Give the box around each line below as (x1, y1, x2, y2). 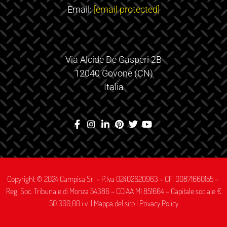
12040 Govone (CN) (74, 67, 153, 79)
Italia (103, 81, 124, 92)
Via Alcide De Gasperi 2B (65, 54, 162, 65)
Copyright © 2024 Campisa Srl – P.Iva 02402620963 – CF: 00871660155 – (7, 173, 220, 184)
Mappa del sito (93, 198, 135, 208)
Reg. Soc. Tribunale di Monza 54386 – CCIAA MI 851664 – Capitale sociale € (6, 185, 221, 196)
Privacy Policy (139, 198, 178, 208)
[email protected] (94, 4, 160, 15)
